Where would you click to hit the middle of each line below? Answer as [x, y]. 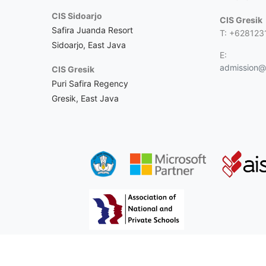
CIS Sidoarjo [77, 16]
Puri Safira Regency [90, 83]
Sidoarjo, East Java [89, 45]
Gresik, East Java [85, 98]
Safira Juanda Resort [93, 30]
